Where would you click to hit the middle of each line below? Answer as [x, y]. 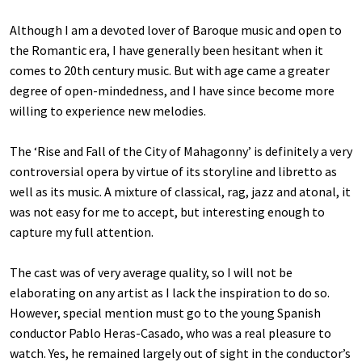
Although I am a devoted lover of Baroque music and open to [176, 29]
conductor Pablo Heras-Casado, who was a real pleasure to [170, 333]
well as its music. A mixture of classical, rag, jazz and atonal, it [180, 191]
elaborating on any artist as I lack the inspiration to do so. [170, 292]
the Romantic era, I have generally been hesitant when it [166, 50]
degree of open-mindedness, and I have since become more [172, 90]
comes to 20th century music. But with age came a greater [170, 70]
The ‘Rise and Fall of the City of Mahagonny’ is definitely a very [181, 151]
